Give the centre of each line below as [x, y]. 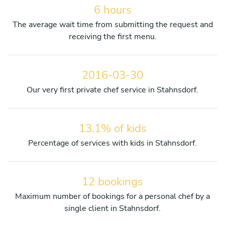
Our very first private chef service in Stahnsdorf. [113, 90]
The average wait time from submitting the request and [113, 24]
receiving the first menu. [113, 36]
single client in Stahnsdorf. [113, 208]
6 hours [113, 10]
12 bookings [113, 182]
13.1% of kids [113, 128]
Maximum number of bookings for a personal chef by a [113, 196]
